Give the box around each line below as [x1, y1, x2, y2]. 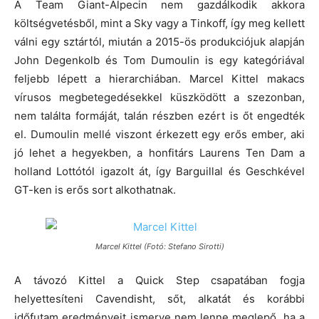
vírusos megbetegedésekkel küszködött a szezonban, [14, 90, 305, 104]
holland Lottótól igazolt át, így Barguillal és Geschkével [14, 164, 305, 178]
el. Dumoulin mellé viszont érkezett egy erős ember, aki [14, 127, 305, 141]
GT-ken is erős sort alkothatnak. [14, 182, 176, 197]
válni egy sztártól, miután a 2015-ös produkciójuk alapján [14, 34, 305, 48]
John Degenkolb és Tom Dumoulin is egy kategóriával [14, 53, 305, 67]
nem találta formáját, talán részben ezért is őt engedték [14, 108, 305, 122]
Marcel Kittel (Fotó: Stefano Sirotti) [95, 241, 224, 251]
